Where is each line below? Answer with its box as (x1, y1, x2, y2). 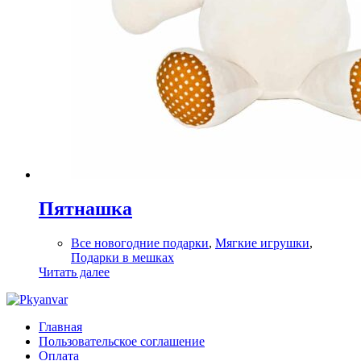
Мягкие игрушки (215, 235, 309, 250)
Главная (39, 319, 82, 334)
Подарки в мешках (71, 250, 174, 264)
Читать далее (39, 264, 110, 279)
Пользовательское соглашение (39, 334, 205, 348)
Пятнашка (39, 197, 132, 219)
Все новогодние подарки (71, 235, 209, 250)
